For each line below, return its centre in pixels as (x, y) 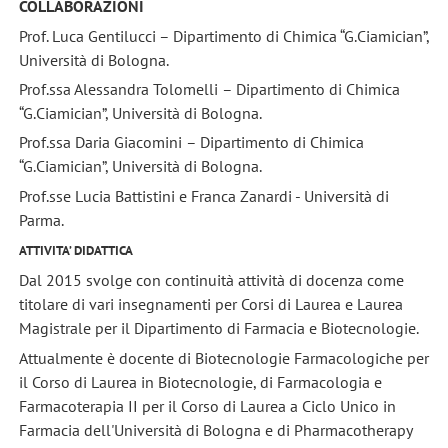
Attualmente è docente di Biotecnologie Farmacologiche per (223, 357)
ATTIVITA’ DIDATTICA (75, 250)
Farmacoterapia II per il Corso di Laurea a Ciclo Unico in (207, 405)
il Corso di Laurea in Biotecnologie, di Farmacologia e (200, 381)
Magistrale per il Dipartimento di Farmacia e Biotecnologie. (218, 328)
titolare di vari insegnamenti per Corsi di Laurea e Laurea (210, 304)
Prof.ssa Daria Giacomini (100, 142)
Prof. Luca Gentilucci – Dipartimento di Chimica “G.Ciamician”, (223, 35)
